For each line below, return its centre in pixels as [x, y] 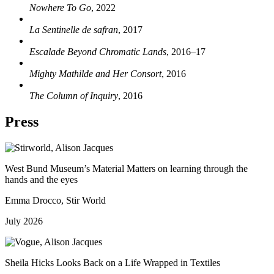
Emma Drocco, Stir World [55, 200]
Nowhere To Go [60, 7]
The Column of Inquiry [74, 95]
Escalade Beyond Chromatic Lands [98, 51]
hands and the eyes [41, 179]
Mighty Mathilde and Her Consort [95, 73]
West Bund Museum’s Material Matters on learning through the [126, 168]
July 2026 [24, 221]
